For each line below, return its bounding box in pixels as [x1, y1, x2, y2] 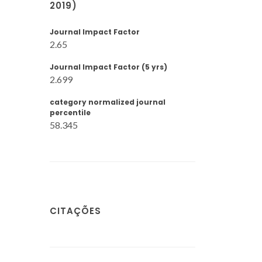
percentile [50, 108, 91, 118]
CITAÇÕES [50, 204, 101, 217]
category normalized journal [50, 97, 166, 107]
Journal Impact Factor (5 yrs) [50, 62, 167, 72]
